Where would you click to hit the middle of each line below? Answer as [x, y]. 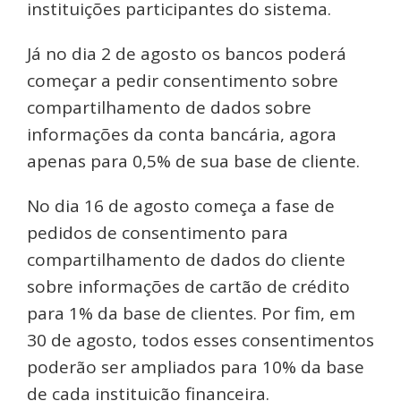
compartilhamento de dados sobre [169, 108]
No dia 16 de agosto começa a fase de [181, 206]
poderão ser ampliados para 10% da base [196, 367]
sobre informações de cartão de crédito [188, 287]
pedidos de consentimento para [158, 233]
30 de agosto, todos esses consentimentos [200, 341]
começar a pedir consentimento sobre [183, 81]
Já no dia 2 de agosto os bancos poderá [187, 54]
